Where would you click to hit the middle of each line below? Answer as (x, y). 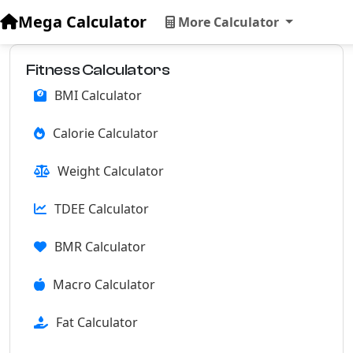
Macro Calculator (104, 284)
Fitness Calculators (98, 70)
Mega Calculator (82, 22)
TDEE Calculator (102, 209)
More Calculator (229, 22)
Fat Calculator (97, 322)
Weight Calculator (111, 171)
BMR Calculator (100, 247)
